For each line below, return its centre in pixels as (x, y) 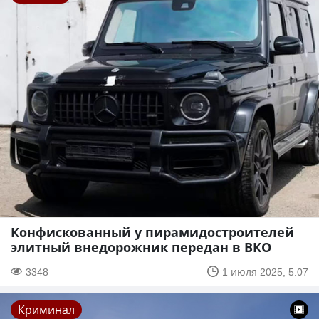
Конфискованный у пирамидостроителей (152, 232)
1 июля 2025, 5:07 (265, 271)
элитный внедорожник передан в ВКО (141, 247)
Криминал (46, 309)
